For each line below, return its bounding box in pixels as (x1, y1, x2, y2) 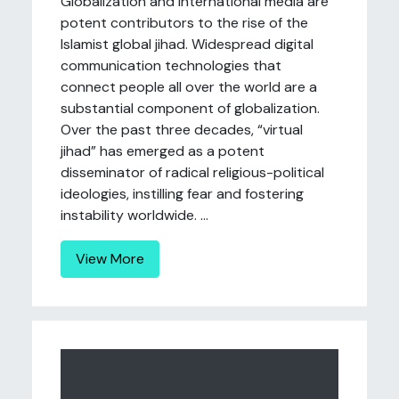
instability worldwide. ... (61, 206, 208, 224)
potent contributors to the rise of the (61, 13, 308, 32)
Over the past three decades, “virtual (61, 120, 303, 139)
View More (76, 249, 144, 268)
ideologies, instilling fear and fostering (61, 184, 304, 203)
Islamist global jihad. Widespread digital (61, 35, 313, 53)
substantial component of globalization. (61, 99, 320, 118)
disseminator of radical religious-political (61, 163, 324, 182)
